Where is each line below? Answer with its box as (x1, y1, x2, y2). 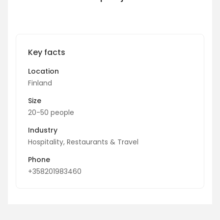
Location (28, 66, 59, 76)
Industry (28, 125, 57, 135)
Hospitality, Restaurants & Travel (28, 137, 138, 147)
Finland (28, 78, 52, 88)
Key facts (28, 47, 65, 58)
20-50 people (28, 108, 74, 117)
